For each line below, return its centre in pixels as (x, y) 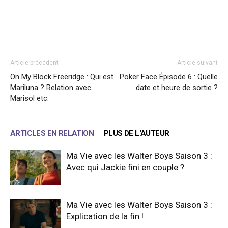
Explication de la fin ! (105, 216)
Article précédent (34, 62)
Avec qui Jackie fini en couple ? (125, 167)
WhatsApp (158, 14)
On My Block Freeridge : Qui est (62, 77)
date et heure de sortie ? (177, 87)
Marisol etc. (30, 98)
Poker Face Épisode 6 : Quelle (169, 77)
